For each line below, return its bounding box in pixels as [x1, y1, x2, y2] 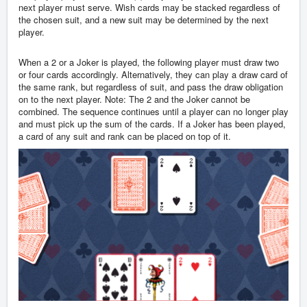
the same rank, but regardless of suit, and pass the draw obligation [19, 80, 283, 94]
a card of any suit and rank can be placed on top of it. [19, 130, 231, 143]
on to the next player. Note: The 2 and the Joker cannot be [19, 93, 250, 106]
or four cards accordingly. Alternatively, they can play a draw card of [19, 68, 288, 82]
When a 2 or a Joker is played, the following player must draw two [19, 56, 279, 69]
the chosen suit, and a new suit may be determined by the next [19, 13, 269, 27]
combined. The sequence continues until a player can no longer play [19, 105, 288, 119]
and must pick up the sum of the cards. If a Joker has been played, [19, 117, 286, 131]
